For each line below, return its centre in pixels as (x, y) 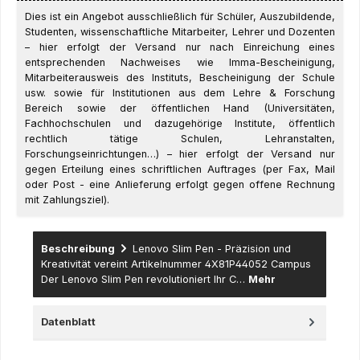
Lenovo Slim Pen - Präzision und (212, 249)
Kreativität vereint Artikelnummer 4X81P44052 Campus (176, 264)
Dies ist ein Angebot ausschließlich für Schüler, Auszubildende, (180, 17)
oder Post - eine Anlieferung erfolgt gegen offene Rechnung (180, 185)
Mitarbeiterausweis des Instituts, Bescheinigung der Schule (180, 78)
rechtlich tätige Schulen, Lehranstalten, (180, 139)
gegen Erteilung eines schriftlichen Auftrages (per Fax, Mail (180, 170)
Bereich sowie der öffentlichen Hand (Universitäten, (180, 108)
